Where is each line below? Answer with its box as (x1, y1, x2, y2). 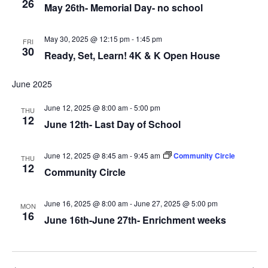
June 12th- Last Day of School (44, 117, 181, 131)
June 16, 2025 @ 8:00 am (44, 198, 128, 208)
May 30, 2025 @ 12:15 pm (44, 33, 130, 44)
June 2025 (11, 78, 52, 90)
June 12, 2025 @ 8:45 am (44, 150, 128, 160)
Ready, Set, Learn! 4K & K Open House (44, 48, 220, 62)
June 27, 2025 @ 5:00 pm (133, 198, 218, 208)
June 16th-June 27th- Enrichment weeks (44, 213, 226, 227)
